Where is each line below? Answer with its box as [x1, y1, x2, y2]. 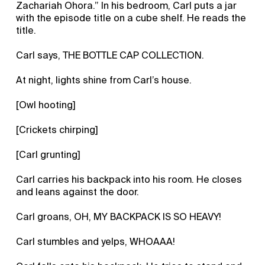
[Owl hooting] [16, 98, 76, 111]
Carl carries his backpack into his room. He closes [16, 173, 243, 186]
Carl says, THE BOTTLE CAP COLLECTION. [16, 49, 205, 62]
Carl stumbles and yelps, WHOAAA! [16, 235, 176, 248]
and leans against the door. [16, 185, 140, 198]
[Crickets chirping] [16, 123, 99, 136]
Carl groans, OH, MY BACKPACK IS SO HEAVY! [16, 210, 222, 223]
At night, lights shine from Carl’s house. [16, 73, 192, 86]
